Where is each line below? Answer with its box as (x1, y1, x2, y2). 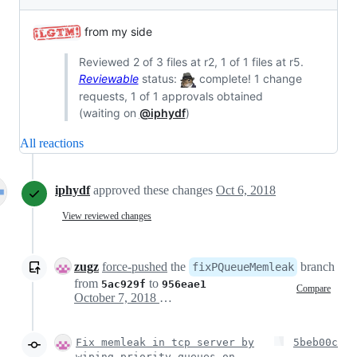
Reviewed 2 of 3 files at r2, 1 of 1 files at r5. (78, 55, 304, 69)
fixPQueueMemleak (192, 261, 294, 274)
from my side (81, 25, 152, 39)
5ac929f (101, 278, 146, 291)
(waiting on (78, 106, 139, 120)
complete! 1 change (195, 72, 302, 86)
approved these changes (93, 183, 216, 198)
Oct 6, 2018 (216, 183, 276, 198)
